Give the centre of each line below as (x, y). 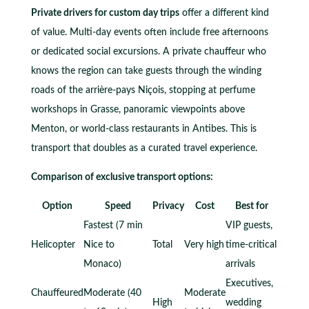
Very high (204, 245)
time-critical (251, 245)
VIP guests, (249, 225)
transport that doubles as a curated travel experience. (144, 148)
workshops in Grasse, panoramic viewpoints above (138, 109)
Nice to (99, 245)
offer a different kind (224, 13)
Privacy (168, 206)
